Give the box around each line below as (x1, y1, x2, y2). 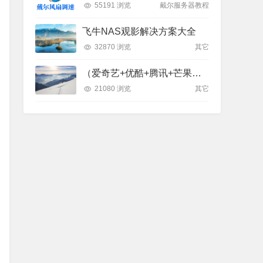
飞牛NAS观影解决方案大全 (82, 26, 196, 36)
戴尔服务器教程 (160, 1, 209, 9)
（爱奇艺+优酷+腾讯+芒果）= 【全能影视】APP (192, 68, 201, 78)
